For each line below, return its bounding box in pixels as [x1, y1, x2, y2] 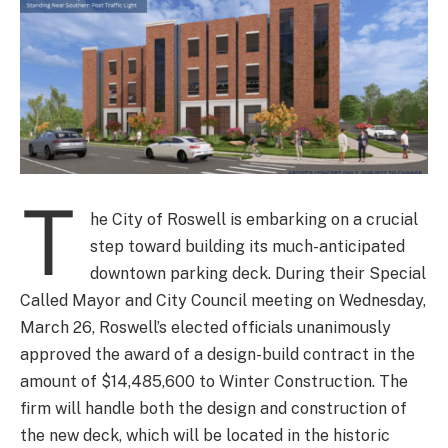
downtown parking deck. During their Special [90, 264, 426, 284]
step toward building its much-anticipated [90, 237, 405, 257]
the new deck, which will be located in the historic [20, 426, 390, 446]
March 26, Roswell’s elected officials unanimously [20, 318, 391, 338]
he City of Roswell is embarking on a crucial [90, 210, 418, 230]
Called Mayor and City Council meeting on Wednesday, [20, 291, 426, 311]
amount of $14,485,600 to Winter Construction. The [20, 372, 408, 392]
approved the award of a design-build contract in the [20, 345, 415, 365]
